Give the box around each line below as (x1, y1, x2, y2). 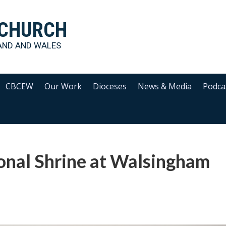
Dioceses (93, 81, 127, 92)
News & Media (138, 81, 192, 92)
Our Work (44, 81, 82, 92)
